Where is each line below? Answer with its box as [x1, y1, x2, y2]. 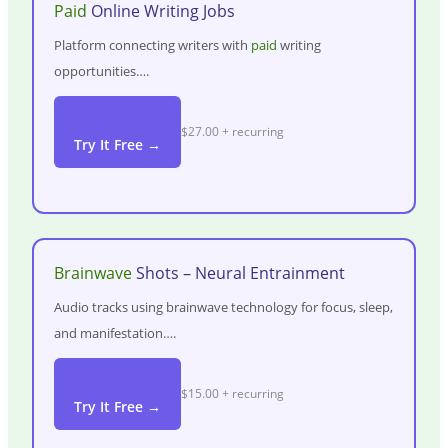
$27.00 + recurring [180, 123, 284, 141]
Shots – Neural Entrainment [131, 261, 345, 284]
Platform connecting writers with [53, 36, 251, 55]
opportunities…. [53, 62, 149, 81]
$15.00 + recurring [180, 384, 284, 402]
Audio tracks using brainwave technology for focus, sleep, [53, 297, 393, 316]
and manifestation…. [53, 323, 176, 342]
